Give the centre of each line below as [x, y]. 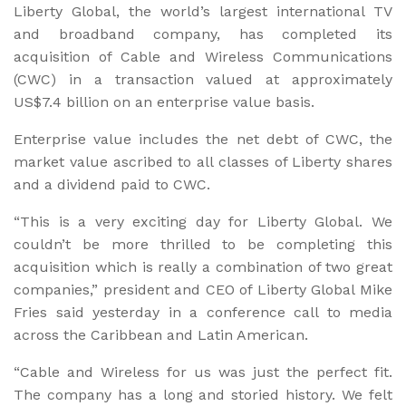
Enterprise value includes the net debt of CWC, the [203, 139]
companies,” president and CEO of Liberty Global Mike [203, 289]
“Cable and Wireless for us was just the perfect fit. [203, 372]
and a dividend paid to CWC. [112, 184]
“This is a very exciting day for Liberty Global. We [203, 221]
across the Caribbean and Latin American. [161, 334]
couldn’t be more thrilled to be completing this [203, 244]
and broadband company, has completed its [203, 34]
